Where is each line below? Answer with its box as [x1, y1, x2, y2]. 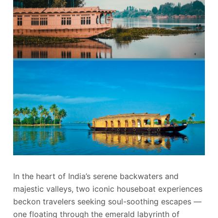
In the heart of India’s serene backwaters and [13, 171, 179, 182]
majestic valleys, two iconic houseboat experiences [13, 184, 202, 194]
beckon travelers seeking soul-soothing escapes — [13, 197, 201, 207]
